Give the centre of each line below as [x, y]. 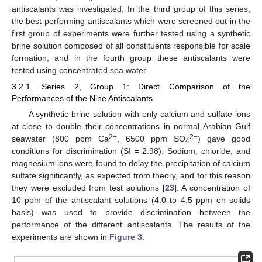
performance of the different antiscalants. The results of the [131, 225]
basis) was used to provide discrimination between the [131, 213]
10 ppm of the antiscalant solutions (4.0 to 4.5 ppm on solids [131, 200]
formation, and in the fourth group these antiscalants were [131, 58]
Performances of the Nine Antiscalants [82, 99]
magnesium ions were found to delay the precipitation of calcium [131, 163]
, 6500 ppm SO [151, 139]
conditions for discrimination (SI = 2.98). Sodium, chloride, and [131, 151]
